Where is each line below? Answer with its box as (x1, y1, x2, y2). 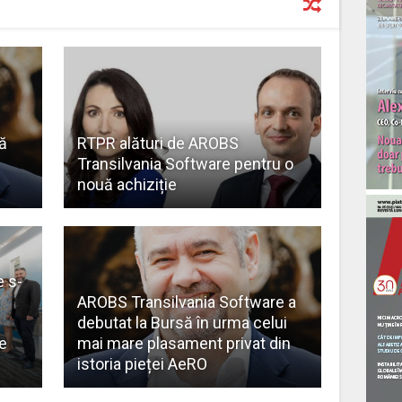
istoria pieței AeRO (76, 354, 207, 373)
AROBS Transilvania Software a (76, 292, 296, 311)
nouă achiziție (76, 174, 177, 194)
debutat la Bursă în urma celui (76, 312, 287, 332)
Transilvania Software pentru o (76, 153, 293, 173)
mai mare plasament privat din (76, 333, 291, 353)
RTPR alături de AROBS (76, 133, 239, 153)
